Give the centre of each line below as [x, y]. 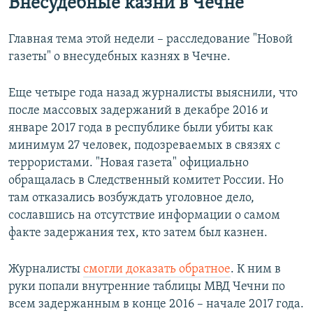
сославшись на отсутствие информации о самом [144, 215]
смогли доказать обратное [157, 269]
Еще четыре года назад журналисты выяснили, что [153, 93]
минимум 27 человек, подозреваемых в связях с [144, 145]
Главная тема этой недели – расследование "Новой [151, 39]
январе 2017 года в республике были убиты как [141, 128]
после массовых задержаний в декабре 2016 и [138, 110]
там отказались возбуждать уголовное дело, [131, 198]
